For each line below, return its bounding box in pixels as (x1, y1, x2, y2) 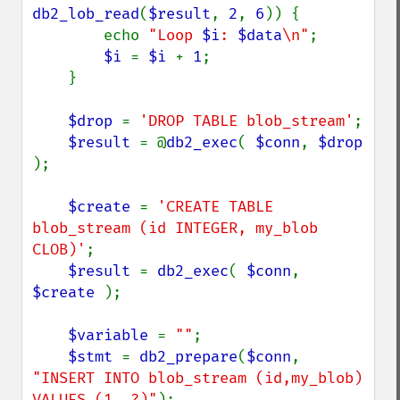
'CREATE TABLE (157, 197, 273, 216)
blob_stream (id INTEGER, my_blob (32, 219, 318, 237)
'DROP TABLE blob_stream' (139, 112, 354, 130)
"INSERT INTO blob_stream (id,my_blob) (32, 369, 362, 387)
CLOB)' (32, 240, 86, 259)
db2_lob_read (32, 4, 139, 23)
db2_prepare (139, 347, 237, 366)
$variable (68, 326, 157, 345)
